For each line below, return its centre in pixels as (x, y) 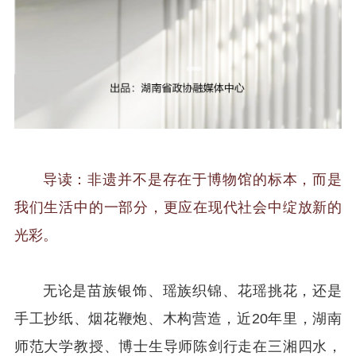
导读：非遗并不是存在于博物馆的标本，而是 (192, 180)
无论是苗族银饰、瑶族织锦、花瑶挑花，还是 (192, 291)
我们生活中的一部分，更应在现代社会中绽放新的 (178, 208)
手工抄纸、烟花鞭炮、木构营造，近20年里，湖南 (178, 319)
